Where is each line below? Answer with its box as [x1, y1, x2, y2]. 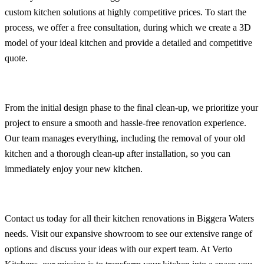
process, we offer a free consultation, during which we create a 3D [5, 22, 251, 32]
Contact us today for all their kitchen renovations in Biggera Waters [5, 213, 254, 223]
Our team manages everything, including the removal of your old [5, 133, 245, 143]
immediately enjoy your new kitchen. [5, 163, 143, 174]
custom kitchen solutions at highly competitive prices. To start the [5, 6, 246, 17]
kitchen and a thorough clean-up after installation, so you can [5, 148, 230, 159]
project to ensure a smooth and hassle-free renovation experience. [5, 117, 246, 128]
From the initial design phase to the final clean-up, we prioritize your [5, 102, 258, 113]
